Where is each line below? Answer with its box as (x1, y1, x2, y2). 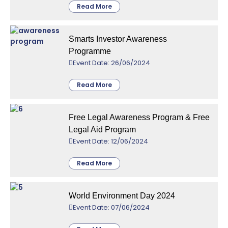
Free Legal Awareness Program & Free (69, 112, 210, 122)
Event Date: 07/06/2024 (73, 202, 150, 212)
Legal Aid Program (69, 125, 136, 134)
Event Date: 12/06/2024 (73, 136, 148, 146)
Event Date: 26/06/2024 (73, 58, 150, 68)
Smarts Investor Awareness (69, 34, 167, 43)
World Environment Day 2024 (69, 191, 175, 200)
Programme (69, 46, 111, 55)
